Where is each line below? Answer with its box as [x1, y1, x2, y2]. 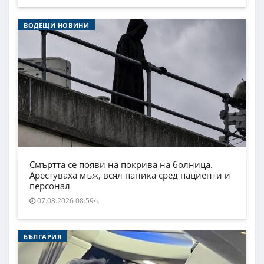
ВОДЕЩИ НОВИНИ [24, 21, 90, 30]
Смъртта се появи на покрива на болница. [29, 159, 213, 171]
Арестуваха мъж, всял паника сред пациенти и [29, 169, 230, 181]
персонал [29, 180, 70, 192]
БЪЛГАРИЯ [24, 232, 62, 242]
